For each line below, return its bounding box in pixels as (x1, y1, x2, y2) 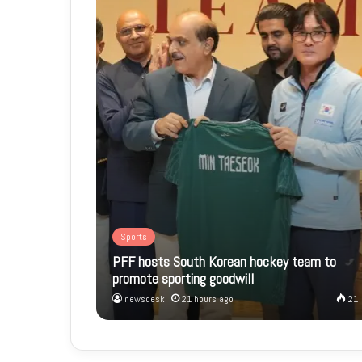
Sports (120, 229, 147, 243)
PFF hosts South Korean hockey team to (112, 251, 336, 271)
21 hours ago (181, 292, 234, 305)
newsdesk (124, 292, 165, 305)
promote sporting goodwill (112, 268, 254, 288)
